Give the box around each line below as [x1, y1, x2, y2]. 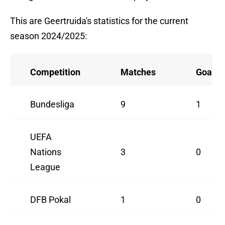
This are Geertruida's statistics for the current [10, 16, 188, 27]
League [30, 162, 60, 173]
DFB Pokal [30, 194, 71, 205]
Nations [30, 147, 61, 158]
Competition [30, 67, 80, 78]
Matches [121, 67, 156, 78]
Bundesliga [30, 99, 74, 110]
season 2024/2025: [10, 31, 87, 42]
